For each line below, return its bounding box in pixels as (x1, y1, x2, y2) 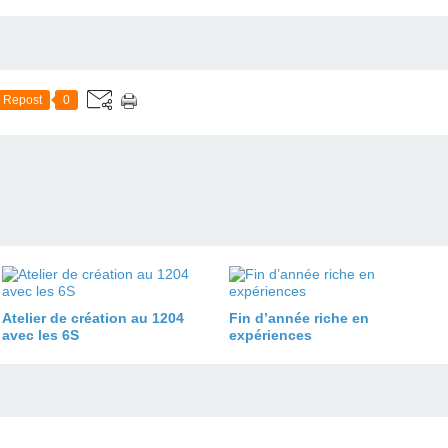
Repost (3, 92, 42, 107)
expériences (229, 326, 312, 343)
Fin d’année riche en (229, 309, 369, 326)
